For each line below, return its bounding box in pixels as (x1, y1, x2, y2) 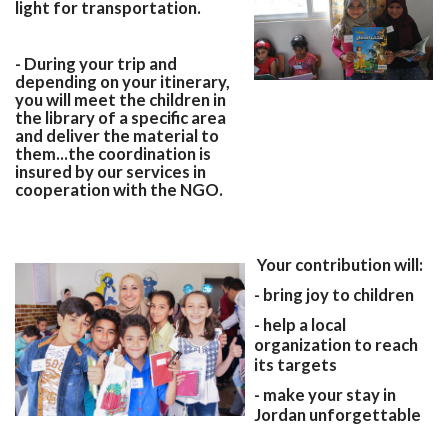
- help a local (254, 314, 346, 335)
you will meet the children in (15, 89, 226, 110)
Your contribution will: (254, 254, 423, 275)
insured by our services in (15, 161, 206, 182)
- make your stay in (254, 384, 396, 405)
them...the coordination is (15, 143, 211, 164)
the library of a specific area (15, 107, 226, 128)
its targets (254, 354, 337, 375)
